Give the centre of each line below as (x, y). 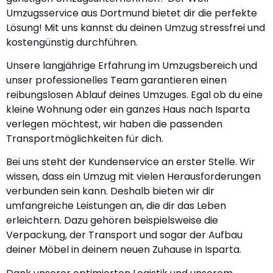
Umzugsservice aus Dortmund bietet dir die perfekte (132, 13)
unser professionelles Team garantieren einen (116, 80)
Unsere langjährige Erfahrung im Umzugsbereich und (132, 66)
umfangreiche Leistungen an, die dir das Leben (116, 206)
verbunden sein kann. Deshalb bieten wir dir (110, 191)
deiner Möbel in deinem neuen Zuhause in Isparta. (124, 250)
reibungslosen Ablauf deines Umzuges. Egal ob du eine (134, 95)
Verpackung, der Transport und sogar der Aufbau (124, 235)
